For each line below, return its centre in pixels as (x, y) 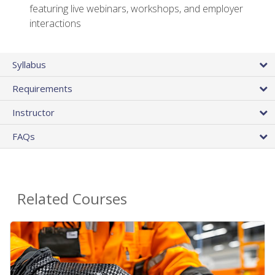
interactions (55, 24)
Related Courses (72, 199)
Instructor (33, 113)
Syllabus (29, 65)
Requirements (42, 89)
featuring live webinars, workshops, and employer (136, 9)
